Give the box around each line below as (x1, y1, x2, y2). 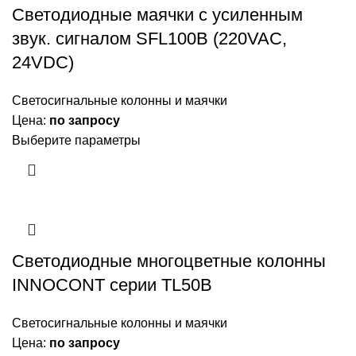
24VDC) (12, 52, 74, 73)
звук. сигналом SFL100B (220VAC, (12, 29, 287, 49)
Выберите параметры (12, 133, 141, 148)
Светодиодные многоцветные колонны (12, 251, 326, 272)
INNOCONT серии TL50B (12, 275, 212, 296)
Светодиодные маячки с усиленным (12, 5, 303, 25)
